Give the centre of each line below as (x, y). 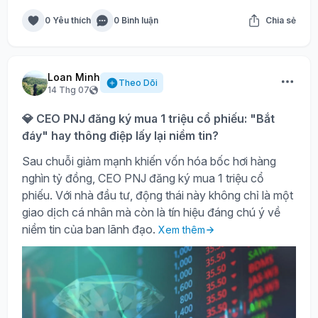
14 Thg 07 (68, 89)
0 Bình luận (136, 20)
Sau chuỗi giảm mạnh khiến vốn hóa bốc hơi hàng (149, 161)
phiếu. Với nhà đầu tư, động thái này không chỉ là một (158, 195)
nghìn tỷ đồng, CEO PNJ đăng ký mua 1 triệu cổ (143, 178)
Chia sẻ (281, 20)
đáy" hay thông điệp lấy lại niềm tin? (120, 135)
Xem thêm (182, 229)
